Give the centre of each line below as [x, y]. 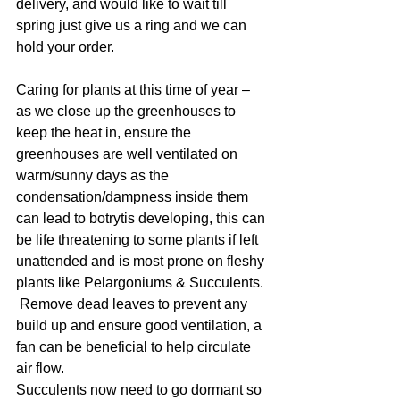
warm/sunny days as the [94, 175]
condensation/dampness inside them [134, 197]
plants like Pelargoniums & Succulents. [142, 283]
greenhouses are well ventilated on [129, 154]
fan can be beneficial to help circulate [135, 347]
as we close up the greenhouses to [128, 111]
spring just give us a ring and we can [133, 25]
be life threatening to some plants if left [139, 240]
